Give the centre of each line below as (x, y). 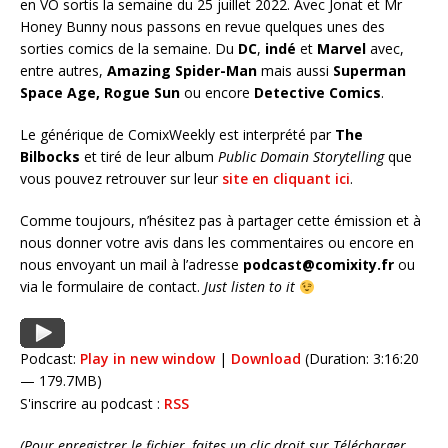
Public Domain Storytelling (301, 157)
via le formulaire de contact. (112, 287)
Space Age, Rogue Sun (100, 93)
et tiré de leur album (149, 157)
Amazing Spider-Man (182, 71)
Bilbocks (50, 157)
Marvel (341, 49)
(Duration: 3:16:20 (360, 359)
